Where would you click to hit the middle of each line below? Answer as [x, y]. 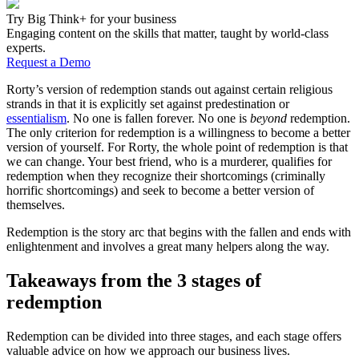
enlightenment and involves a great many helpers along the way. [168, 246]
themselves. [36, 204]
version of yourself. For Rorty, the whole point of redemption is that [177, 147]
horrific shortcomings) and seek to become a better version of [160, 190]
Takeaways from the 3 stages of [134, 280]
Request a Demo [48, 62]
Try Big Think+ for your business [91, 18]
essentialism [36, 118]
